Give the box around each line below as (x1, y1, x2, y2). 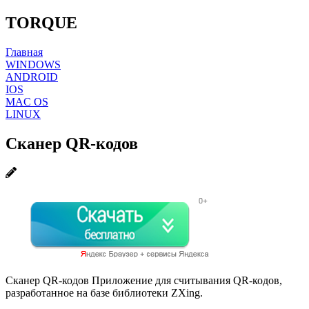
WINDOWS (6, 58, 61, 70)
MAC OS (6, 95, 48, 108)
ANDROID (6, 70, 58, 83)
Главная (6, 46, 43, 58)
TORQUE (6, 13, 77, 32)
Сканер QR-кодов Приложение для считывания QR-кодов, (6, 274, 282, 286)
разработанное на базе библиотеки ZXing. (6, 286, 203, 299)
